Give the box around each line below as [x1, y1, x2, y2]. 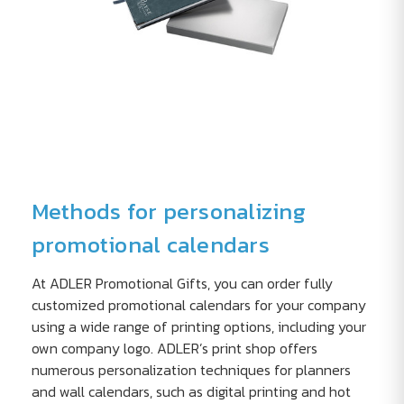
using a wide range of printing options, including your [31, 316, 366, 338]
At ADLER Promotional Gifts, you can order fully [31, 272, 333, 295]
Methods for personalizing [31, 194, 306, 229]
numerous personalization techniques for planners [31, 359, 351, 381]
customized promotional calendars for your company [31, 294, 366, 317]
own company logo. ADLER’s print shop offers [31, 337, 317, 360]
